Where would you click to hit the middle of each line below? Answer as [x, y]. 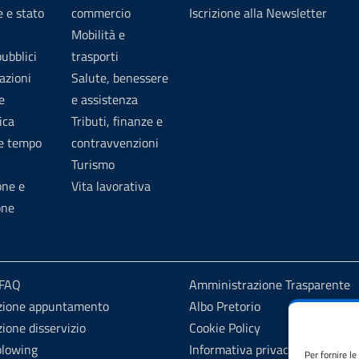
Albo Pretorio [224, 306]
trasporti [95, 56]
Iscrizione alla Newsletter [258, 13]
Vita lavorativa [111, 186]
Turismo [93, 164]
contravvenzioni [115, 143]
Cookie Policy [224, 328]
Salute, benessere [120, 78]
